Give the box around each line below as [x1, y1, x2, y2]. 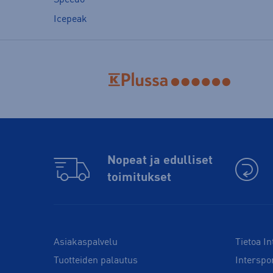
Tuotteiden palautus [54, 256, 138, 266]
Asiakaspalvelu [54, 237, 118, 247]
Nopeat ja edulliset [107, 155, 213, 168]
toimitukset [107, 172, 171, 185]
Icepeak [54, 14, 87, 24]
